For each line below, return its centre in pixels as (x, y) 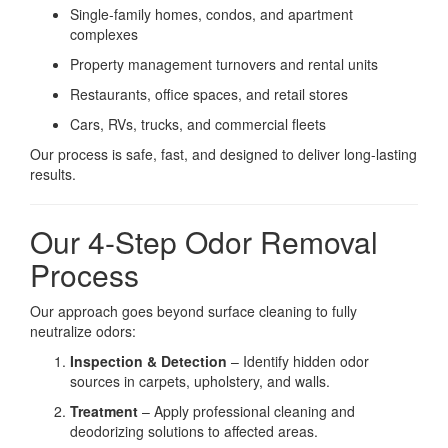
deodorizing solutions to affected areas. (194, 431)
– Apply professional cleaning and (246, 411)
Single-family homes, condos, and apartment (211, 14)
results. (53, 174)
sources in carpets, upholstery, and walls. (200, 381)
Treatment (104, 411)
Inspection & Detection (148, 361)
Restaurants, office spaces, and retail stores (209, 94)
